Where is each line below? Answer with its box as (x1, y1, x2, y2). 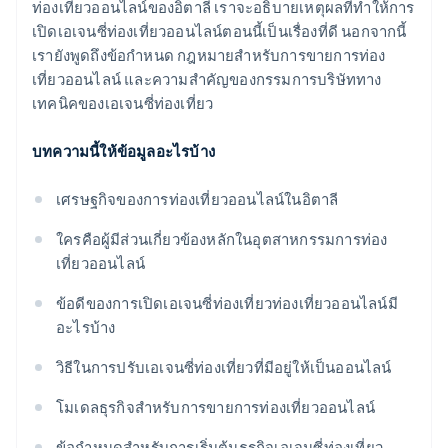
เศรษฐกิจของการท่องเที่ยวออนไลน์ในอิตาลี (56, 189, 339, 210)
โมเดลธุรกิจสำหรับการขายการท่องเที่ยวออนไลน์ (56, 397, 375, 418)
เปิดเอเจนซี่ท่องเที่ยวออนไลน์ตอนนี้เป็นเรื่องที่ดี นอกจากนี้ (32, 21, 407, 42)
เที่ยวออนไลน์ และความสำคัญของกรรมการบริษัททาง (32, 69, 382, 90)
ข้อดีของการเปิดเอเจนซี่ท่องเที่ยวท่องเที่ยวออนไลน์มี (56, 293, 398, 314)
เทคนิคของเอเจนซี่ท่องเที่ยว (32, 93, 214, 114)
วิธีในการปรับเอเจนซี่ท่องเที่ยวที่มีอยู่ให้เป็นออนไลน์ (56, 357, 392, 378)
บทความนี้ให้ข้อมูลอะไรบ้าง (32, 141, 215, 162)
